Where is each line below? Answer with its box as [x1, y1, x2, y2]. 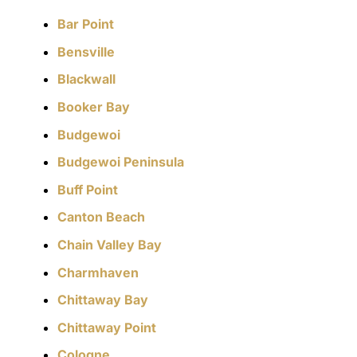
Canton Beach [57, 209, 145, 226]
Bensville [57, 43, 118, 60]
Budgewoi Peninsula [57, 154, 184, 171]
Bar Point [57, 16, 114, 33]
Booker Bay [57, 98, 130, 115]
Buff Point [57, 181, 118, 198]
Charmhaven [57, 264, 139, 280]
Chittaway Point [57, 319, 156, 335]
